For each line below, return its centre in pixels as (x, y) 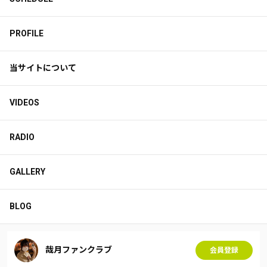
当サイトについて (43, 68)
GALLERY (27, 171)
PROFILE (27, 33)
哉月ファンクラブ (79, 250)
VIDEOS (24, 102)
